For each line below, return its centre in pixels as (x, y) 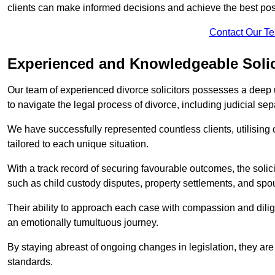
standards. (30, 262)
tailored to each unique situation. (78, 144)
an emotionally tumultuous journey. (83, 223)
